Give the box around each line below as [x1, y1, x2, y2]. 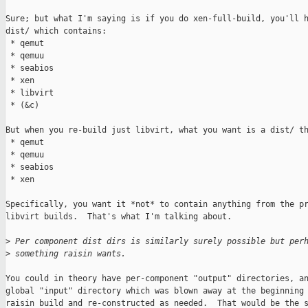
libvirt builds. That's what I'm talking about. [5, 212, 232, 222]
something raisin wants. [10, 249, 126, 259]
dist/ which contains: [5, 26, 107, 36]
